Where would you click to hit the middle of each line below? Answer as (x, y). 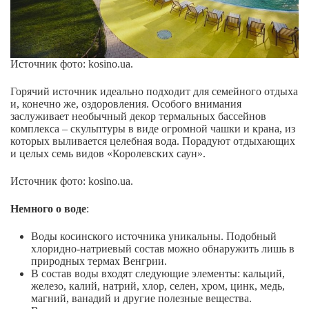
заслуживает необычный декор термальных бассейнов (138, 117)
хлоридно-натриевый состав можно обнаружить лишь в (163, 249)
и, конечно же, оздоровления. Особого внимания (126, 104)
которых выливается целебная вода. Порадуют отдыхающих (153, 141)
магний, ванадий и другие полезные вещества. (141, 299)
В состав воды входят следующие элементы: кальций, (158, 274)
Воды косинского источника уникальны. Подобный (154, 237)
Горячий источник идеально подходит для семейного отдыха (154, 92)
